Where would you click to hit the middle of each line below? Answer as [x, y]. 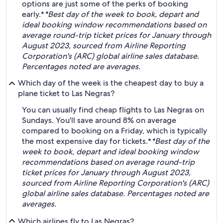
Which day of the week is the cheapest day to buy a [111, 83]
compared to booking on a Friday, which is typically [114, 131]
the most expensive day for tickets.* [87, 141]
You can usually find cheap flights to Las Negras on [113, 110]
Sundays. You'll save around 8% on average [99, 120]
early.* [33, 14]
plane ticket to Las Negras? [66, 93]
